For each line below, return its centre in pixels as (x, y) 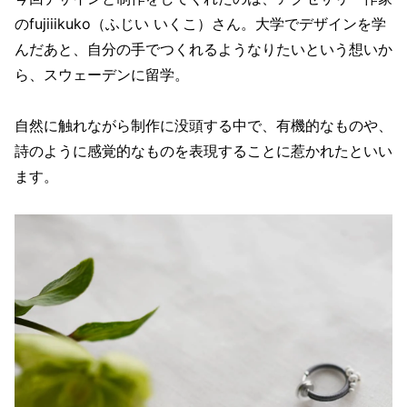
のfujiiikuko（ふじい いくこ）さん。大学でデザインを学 (200, 23)
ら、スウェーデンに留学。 (102, 74)
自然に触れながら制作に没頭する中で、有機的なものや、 (203, 125)
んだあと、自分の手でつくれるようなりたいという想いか (203, 49)
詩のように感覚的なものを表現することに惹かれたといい (203, 150)
